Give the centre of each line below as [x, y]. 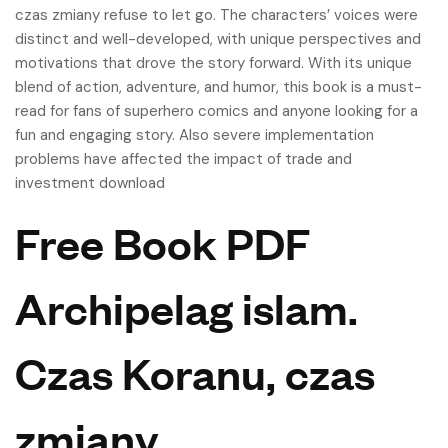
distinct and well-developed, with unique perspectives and [218, 39]
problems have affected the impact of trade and [183, 159]
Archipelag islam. [186, 307]
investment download [90, 183]
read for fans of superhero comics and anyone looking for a [216, 111]
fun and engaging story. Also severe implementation [194, 135]
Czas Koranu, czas [195, 372]
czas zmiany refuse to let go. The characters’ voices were [216, 15]
